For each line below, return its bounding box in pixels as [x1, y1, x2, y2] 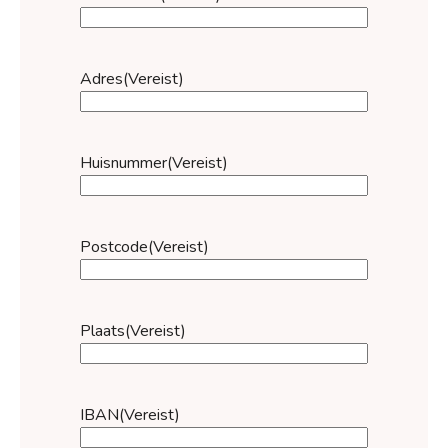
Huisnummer [80, 151, 167, 174]
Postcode [80, 235, 148, 258]
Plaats [80, 319, 125, 342]
